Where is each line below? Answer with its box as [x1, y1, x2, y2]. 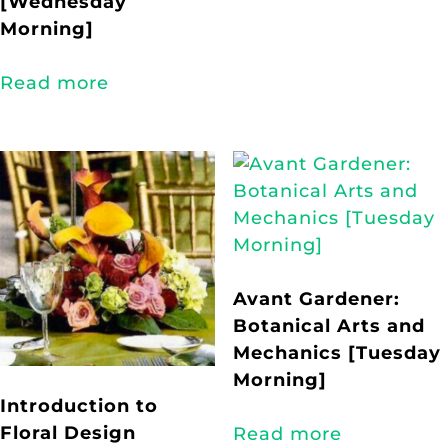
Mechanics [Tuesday [232, 341, 441, 364]
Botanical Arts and [232, 314, 425, 337]
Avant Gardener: [232, 287, 400, 310]
